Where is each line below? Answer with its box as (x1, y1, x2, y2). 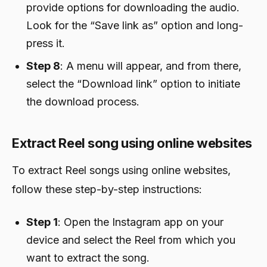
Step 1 (26, 215, 58, 228)
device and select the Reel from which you (26, 233, 235, 246)
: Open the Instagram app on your (58, 215, 223, 228)
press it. (26, 36, 65, 49)
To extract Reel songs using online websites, (12, 163, 231, 176)
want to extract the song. (26, 251, 150, 264)
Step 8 (26, 59, 60, 72)
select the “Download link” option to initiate (26, 77, 240, 90)
